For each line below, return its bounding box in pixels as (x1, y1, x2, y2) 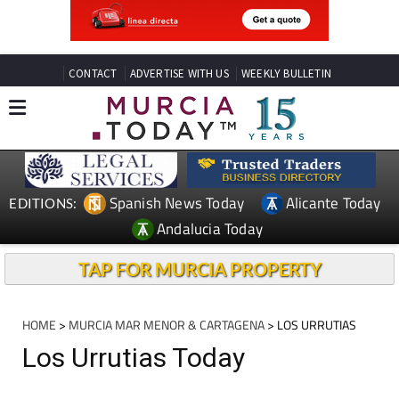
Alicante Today (285, 191, 381, 215)
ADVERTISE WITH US (129, 66, 229, 81)
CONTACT (69, 66, 118, 81)
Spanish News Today (109, 191, 245, 215)
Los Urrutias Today (22, 342, 245, 373)
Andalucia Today (157, 216, 264, 240)
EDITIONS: (9, 194, 77, 211)
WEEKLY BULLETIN (240, 66, 331, 81)
